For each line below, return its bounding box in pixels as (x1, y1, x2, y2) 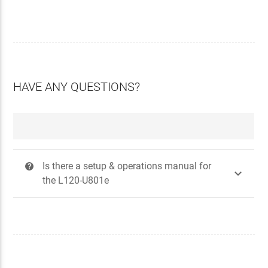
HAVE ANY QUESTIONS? (13, 79, 141, 94)
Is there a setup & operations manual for (42, 160, 212, 172)
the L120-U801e (42, 174, 109, 186)
